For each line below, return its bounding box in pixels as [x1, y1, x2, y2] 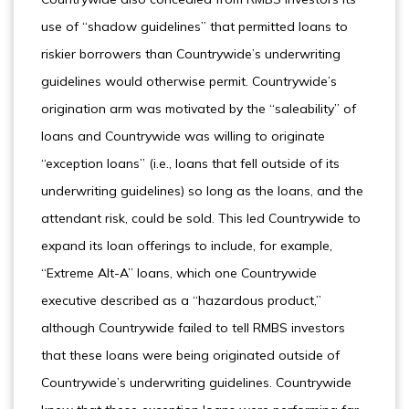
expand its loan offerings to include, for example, [41, 237, 332, 254]
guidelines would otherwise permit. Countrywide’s [41, 73, 337, 89]
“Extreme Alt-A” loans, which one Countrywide [41, 265, 317, 281]
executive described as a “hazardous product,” [41, 292, 321, 309]
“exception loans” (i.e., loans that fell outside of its [41, 155, 340, 172]
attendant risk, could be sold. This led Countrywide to [41, 210, 361, 226]
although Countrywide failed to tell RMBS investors [41, 320, 345, 336]
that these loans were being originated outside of [41, 347, 340, 363]
